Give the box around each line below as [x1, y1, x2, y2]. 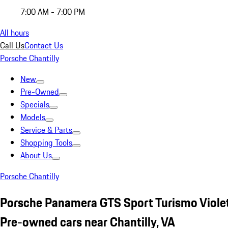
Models [20, 111, 45, 123]
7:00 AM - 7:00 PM [20, 6, 85, 18]
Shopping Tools [20, 136, 72, 149]
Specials [20, 98, 49, 110]
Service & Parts [20, 124, 72, 136]
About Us [20, 149, 52, 161]
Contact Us [24, 39, 63, 51]
